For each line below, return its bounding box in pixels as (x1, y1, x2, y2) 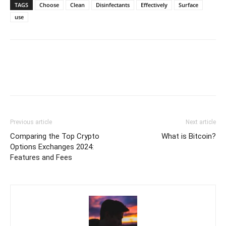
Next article (186, 119, 216, 126)
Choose (39, 1, 59, 9)
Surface (179, 1, 198, 9)
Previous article (10, 119, 52, 126)
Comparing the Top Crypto (10, 132, 99, 141)
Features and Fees (10, 153, 72, 162)
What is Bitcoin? (161, 132, 216, 141)
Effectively (141, 1, 167, 9)
